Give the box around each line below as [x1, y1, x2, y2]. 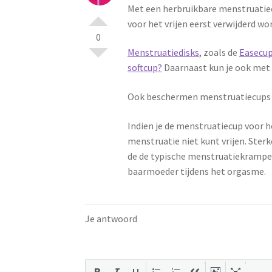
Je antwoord [85, 212, 138, 225]
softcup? [127, 61, 163, 74]
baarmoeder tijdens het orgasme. [127, 165, 267, 177]
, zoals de [199, 46, 240, 59]
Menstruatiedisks [127, 46, 200, 59]
